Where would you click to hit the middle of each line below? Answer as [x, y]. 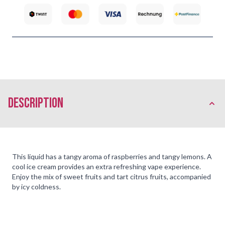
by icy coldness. [36, 186]
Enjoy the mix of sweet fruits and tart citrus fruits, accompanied [111, 176]
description [36, 103]
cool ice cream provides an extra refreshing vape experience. [106, 166]
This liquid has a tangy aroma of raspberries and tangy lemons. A [112, 156]
